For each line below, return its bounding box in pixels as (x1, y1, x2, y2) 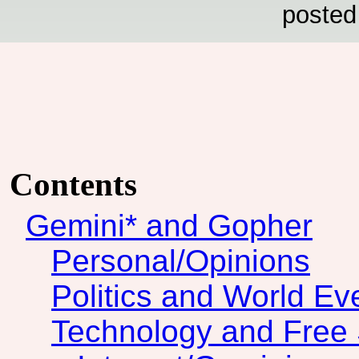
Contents (10, 166, 137, 204)
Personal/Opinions (51, 244, 310, 279)
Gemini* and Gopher (26, 208, 313, 244)
